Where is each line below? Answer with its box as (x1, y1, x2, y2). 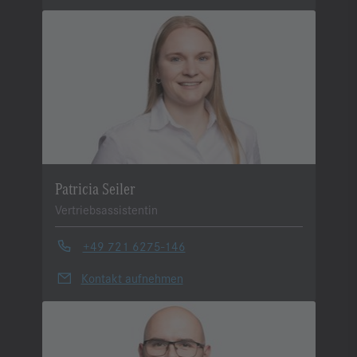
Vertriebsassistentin (54, 200, 158, 218)
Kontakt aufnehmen (80, 269, 183, 286)
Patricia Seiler (54, 177, 135, 198)
